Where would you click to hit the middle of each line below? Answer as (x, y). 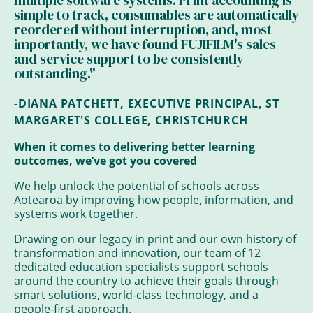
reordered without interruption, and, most (143, 30)
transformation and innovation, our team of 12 (137, 253)
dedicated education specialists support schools (141, 267)
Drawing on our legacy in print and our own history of (155, 239)
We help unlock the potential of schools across (137, 186)
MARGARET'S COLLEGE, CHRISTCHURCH (131, 121)
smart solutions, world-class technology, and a (136, 295)
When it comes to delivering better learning (134, 147)
